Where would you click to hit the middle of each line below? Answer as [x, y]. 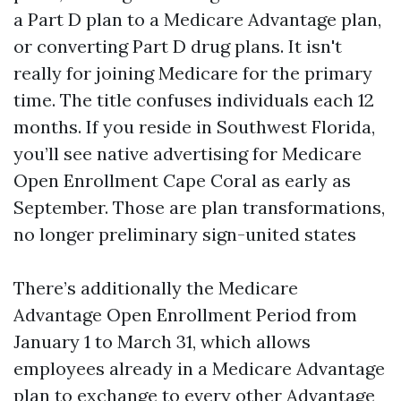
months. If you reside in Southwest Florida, [194, 127]
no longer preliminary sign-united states [185, 234]
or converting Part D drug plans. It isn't [178, 46]
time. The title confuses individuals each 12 [194, 100]
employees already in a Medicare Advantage [199, 368]
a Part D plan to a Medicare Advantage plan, [197, 19]
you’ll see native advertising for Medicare [188, 154]
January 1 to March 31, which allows [162, 341]
